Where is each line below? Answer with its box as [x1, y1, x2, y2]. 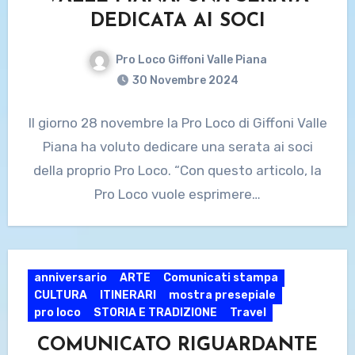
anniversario [33, 270, 107, 284]
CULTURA [33, 288, 87, 302]
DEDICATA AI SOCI [90, 12, 265, 32]
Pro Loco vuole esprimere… [94, 185, 261, 202]
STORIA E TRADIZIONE [93, 305, 217, 319]
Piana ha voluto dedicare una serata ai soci [42, 138, 313, 155]
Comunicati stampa [162, 270, 278, 284]
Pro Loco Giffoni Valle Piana [115, 53, 267, 67]
